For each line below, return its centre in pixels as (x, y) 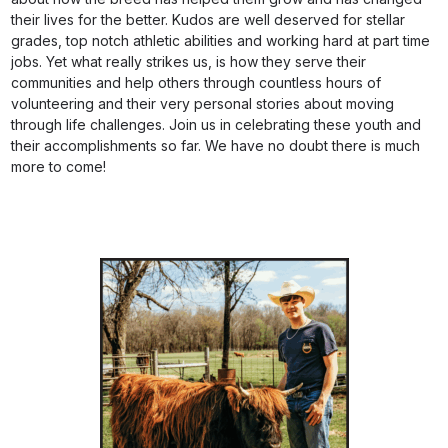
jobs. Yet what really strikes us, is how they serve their (189, 61)
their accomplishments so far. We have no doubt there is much (216, 145)
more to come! (59, 166)
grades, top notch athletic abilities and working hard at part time (221, 40)
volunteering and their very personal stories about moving (203, 103)
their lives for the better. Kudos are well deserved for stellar (208, 19)
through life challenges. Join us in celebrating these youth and (216, 124)
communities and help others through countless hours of (196, 82)
